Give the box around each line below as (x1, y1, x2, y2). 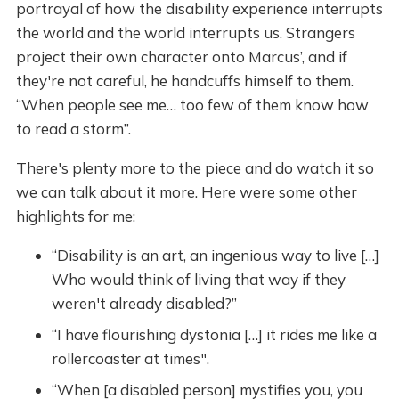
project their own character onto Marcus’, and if (15, 47, 347, 66)
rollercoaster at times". (51, 349, 209, 368)
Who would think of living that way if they (51, 270, 346, 289)
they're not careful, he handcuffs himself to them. (15, 71, 354, 90)
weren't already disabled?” (51, 294, 237, 313)
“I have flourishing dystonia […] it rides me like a (51, 325, 377, 344)
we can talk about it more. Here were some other (15, 183, 357, 201)
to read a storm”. (15, 119, 131, 138)
